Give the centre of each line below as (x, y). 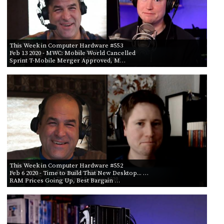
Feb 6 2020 (23, 173)
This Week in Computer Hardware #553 (66, 45)
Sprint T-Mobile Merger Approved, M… (67, 60)
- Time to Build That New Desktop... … (93, 173)
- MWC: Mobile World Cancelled (88, 53)
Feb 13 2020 (25, 53)
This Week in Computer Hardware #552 (66, 165)
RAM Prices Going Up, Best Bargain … (64, 180)
